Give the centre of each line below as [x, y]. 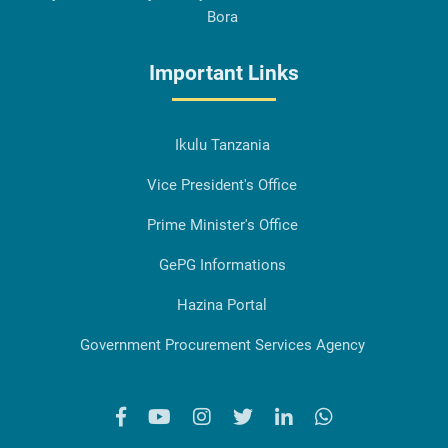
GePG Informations [222, 265]
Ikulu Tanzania [222, 145]
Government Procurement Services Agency [222, 345]
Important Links [224, 73]
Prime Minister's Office [222, 225]
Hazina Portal [222, 305]
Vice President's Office [222, 185]
